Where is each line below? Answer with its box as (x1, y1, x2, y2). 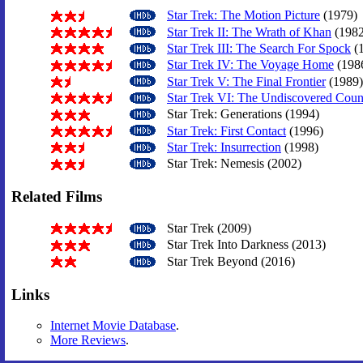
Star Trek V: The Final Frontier (167, 74, 326, 88)
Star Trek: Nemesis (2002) (164, 156, 301, 171)
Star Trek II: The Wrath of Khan (167, 24, 331, 39)
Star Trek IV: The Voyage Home (167, 58, 334, 72)
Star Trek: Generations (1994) (164, 107, 319, 122)
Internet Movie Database (50, 318, 176, 333)
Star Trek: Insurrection (167, 139, 281, 154)
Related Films (11, 188, 102, 206)
